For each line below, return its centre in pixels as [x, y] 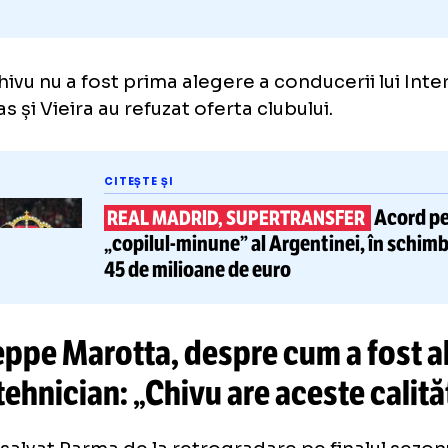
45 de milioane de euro [261, 384]
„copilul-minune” [237, 355]
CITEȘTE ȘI [197, 288]
